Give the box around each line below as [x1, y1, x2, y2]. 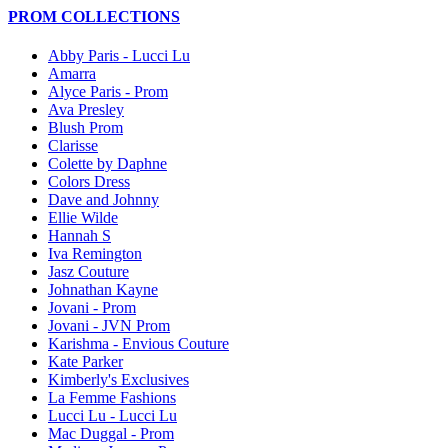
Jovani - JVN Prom [48, 317, 170, 335]
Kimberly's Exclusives [48, 371, 189, 389]
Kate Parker [48, 353, 123, 371]
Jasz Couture [48, 263, 129, 281]
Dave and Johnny [48, 191, 159, 209]
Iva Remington [48, 245, 142, 263]
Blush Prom [48, 119, 123, 137]
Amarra [48, 65, 96, 83]
